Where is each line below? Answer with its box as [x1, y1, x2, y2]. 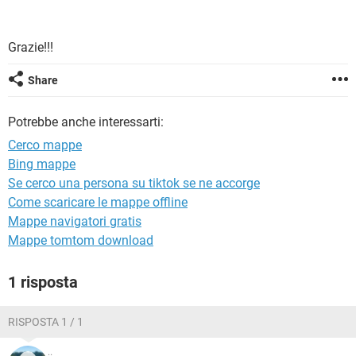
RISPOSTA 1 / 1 [8, 315, 83, 328]
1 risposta [8, 273, 78, 292]
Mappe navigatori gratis [8, 214, 141, 229]
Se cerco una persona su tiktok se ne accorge [8, 176, 260, 191]
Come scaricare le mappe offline [8, 195, 188, 210]
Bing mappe [8, 157, 75, 172]
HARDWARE [16, 26, 68, 37]
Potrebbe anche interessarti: [8, 114, 164, 130]
